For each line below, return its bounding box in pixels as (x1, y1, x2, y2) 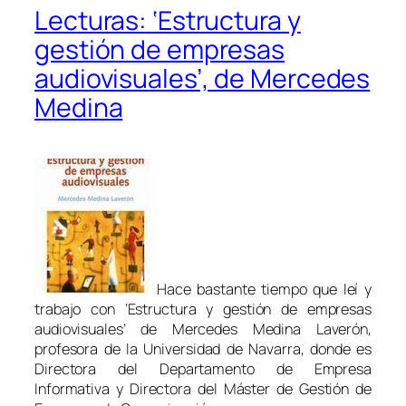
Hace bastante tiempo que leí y (157, 279, 372, 300)
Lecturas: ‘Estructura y (34, 3, 301, 39)
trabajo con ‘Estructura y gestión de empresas (34, 299, 372, 320)
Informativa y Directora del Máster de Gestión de (34, 379, 372, 400)
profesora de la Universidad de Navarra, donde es (34, 339, 372, 360)
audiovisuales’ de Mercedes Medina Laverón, (34, 319, 372, 340)
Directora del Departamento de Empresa (34, 359, 372, 380)
